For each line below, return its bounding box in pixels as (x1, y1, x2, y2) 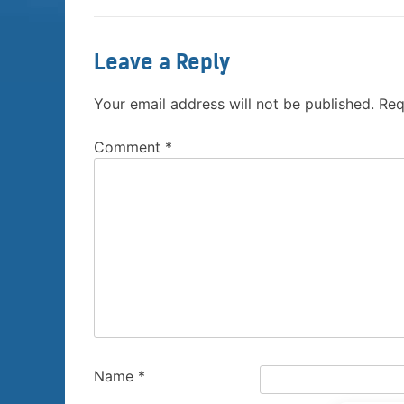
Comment (94, 138, 165, 157)
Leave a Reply (94, 48, 230, 77)
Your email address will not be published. (94, 95, 374, 114)
